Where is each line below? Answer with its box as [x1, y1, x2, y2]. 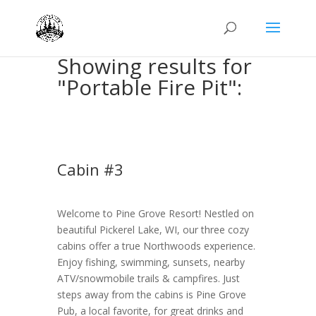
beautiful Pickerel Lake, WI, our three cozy [56, 223, 249, 236]
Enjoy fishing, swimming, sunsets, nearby [56, 255, 245, 269]
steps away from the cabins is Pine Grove [56, 288, 246, 301]
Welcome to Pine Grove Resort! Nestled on [56, 207, 254, 220]
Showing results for [56, 51, 252, 80]
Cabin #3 [56, 159, 123, 180]
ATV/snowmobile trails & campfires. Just [56, 272, 240, 285]
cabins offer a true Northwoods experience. [56, 239, 255, 253]
